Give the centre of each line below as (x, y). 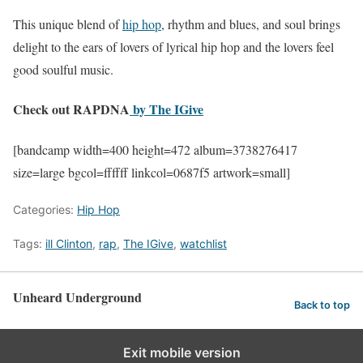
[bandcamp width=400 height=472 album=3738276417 (155, 149)
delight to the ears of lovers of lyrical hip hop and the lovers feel (173, 47)
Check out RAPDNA (71, 109)
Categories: (45, 209)
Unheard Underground (77, 297)
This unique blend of (68, 24)
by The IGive (167, 109)
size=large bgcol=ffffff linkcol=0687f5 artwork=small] (152, 172)
